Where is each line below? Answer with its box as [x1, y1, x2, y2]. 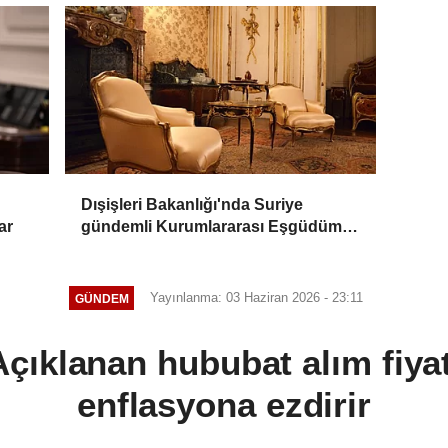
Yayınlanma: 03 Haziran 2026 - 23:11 [150, 290, 364, 306]
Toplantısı [81, 240, 156, 258]
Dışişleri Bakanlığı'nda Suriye [81, 196, 304, 214]
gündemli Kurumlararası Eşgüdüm [81, 218, 343, 236]
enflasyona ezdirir [76, 385, 372, 425]
